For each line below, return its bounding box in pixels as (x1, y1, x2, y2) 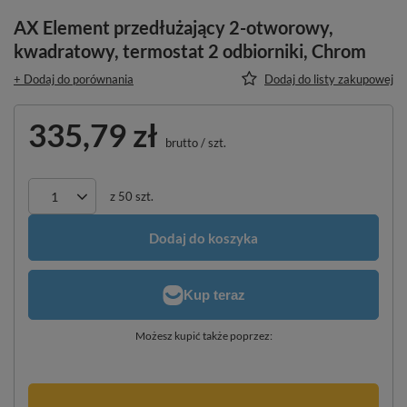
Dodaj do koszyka (149, 229, 258, 246)
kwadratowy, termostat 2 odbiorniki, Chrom (14, 40, 366, 62)
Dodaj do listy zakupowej (264, 72, 393, 86)
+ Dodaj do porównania (14, 72, 134, 86)
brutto (163, 135, 198, 150)
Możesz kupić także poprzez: (134, 329, 273, 342)
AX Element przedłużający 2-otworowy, (14, 16, 333, 38)
